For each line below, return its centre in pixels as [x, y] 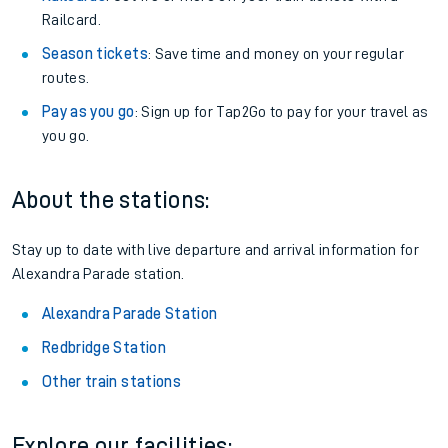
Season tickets [95, 54]
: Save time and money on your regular [275, 54]
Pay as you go [88, 112]
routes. [66, 78]
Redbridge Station [104, 348]
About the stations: [111, 200]
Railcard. [72, 20]
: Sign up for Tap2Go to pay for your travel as [281, 112]
